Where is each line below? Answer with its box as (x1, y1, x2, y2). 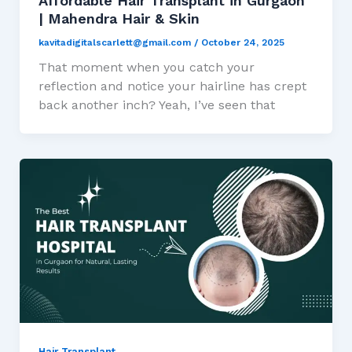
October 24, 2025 (200, 36, 284, 48)
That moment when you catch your (38, 60, 255, 75)
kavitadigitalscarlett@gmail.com (38, 36, 194, 48)
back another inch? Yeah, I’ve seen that (38, 97, 275, 113)
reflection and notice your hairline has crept (38, 79, 306, 94)
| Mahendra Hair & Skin (38, 9, 200, 27)
